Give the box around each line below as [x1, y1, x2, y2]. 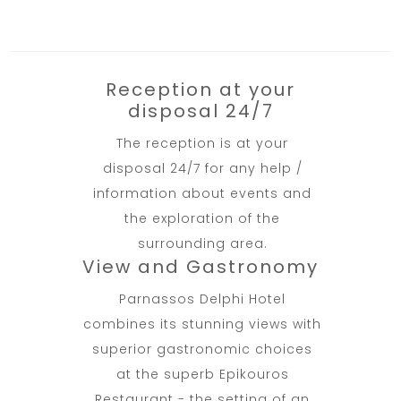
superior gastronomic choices [92, 339, 312, 358]
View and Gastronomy [82, 253, 319, 279]
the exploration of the [124, 209, 280, 227]
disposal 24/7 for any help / [102, 158, 303, 177]
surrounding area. [137, 234, 268, 252]
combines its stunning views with [83, 314, 321, 333]
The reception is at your [116, 133, 288, 152]
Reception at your [106, 76, 295, 102]
